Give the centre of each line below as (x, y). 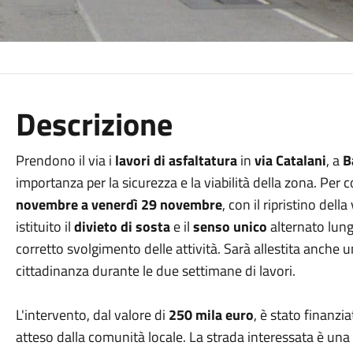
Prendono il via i (63, 160)
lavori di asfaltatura (174, 160)
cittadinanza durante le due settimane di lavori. (155, 271)
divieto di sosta (122, 227)
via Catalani (290, 160)
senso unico (231, 227)
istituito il (45, 227)
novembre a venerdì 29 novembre (119, 204)
